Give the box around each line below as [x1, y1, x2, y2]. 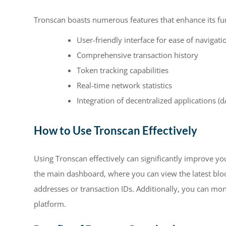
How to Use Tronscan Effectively [34, 123, 197, 137]
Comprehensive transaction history [77, 50, 198, 61]
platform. [34, 198, 66, 209]
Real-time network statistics [77, 80, 172, 91]
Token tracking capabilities [77, 65, 168, 76]
